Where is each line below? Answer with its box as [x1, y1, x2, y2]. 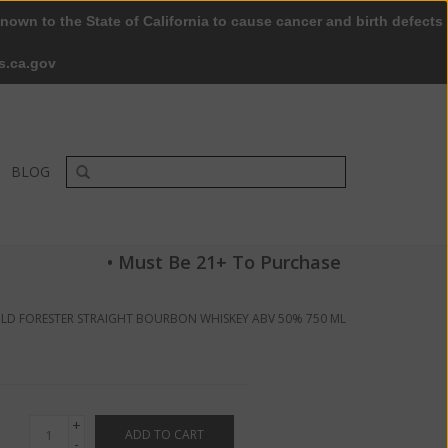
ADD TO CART [124, 426, 204, 443]
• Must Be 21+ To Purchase [107, 250, 341, 274]
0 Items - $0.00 [93, 51, 181, 68]
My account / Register [223, 51, 346, 68]
